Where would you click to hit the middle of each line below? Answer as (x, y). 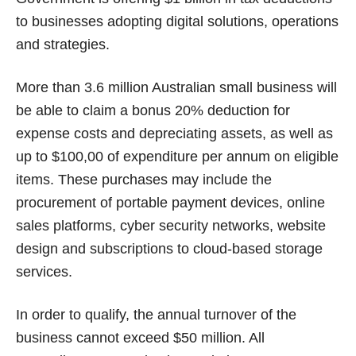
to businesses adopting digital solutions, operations (177, 21)
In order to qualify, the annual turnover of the (156, 314)
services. (44, 271)
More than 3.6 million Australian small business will (176, 87)
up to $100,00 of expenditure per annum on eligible (177, 156)
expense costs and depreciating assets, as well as (174, 133)
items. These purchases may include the (144, 179)
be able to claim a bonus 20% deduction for (153, 110)
